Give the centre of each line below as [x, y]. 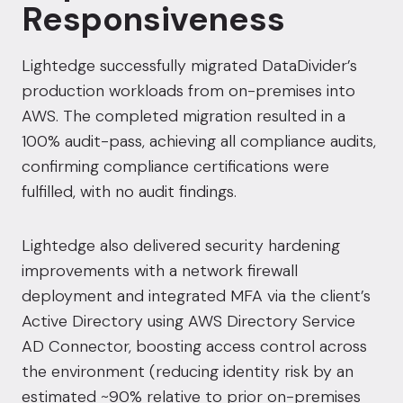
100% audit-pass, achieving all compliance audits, [199, 142]
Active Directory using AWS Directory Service [188, 322]
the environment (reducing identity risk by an [188, 372]
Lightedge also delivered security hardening [181, 246]
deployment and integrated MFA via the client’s [196, 296]
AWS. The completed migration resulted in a [184, 116]
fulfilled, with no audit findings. [129, 192]
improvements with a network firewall [160, 271]
